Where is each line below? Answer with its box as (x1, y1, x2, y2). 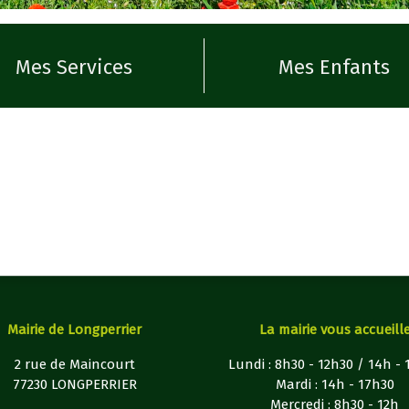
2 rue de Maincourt (14, 356, 135, 373)
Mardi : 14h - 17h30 (275, 376, 394, 393)
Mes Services (16, 55, 132, 80)
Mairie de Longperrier (7, 321, 142, 339)
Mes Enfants (278, 55, 390, 80)
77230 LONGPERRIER (12, 376, 137, 393)
